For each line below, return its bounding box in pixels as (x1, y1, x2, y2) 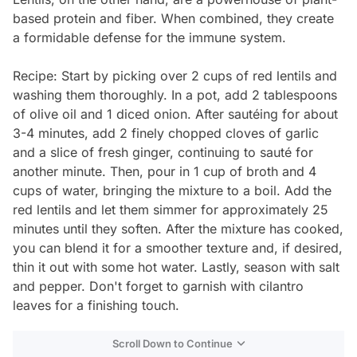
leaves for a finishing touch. (13, 296, 179, 313)
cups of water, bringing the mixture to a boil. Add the (13, 182, 331, 198)
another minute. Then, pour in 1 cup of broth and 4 (13, 163, 316, 179)
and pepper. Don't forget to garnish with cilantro (13, 277, 304, 294)
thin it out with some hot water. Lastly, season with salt (13, 258, 339, 275)
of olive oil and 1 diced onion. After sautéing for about (13, 105, 338, 122)
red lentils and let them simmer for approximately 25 (13, 201, 328, 218)
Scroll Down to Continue (112, 336, 233, 350)
